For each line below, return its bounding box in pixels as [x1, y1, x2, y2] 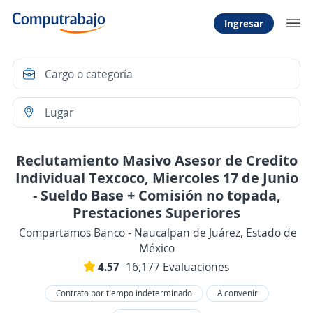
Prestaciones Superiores [73, 203, 240, 222]
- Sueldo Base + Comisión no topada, [32, 185, 281, 205]
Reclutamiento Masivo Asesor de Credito [15, 150, 298, 170]
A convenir [217, 287, 258, 299]
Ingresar [224, 16, 263, 30]
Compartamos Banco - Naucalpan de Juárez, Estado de [19, 225, 297, 240]
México [138, 240, 175, 256]
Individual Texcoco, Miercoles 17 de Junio [15, 168, 298, 187]
